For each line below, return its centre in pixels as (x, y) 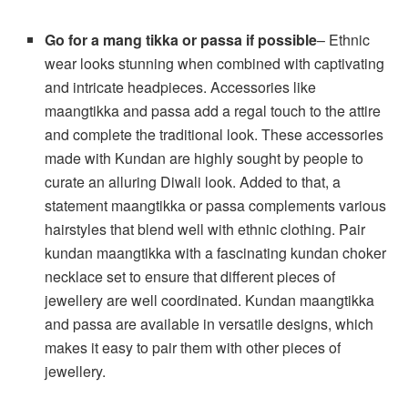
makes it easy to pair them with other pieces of (193, 347)
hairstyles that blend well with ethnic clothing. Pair (205, 229)
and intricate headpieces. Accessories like (181, 87)
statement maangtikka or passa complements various (216, 205)
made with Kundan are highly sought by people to (204, 158)
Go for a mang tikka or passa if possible (181, 39)
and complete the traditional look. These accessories (214, 134)
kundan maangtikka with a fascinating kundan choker (216, 252)
